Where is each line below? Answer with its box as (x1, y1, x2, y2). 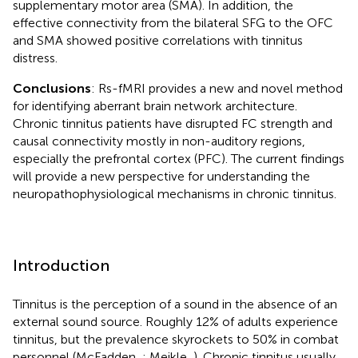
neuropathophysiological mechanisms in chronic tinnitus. (13, 185, 336, 201)
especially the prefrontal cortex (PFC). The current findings (13, 150, 344, 166)
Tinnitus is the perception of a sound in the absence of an (13, 296, 337, 312)
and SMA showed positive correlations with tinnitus (13, 32, 303, 48)
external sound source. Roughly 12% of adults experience (13, 313, 338, 329)
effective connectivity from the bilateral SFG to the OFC (13, 14, 333, 30)
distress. (13, 50, 58, 66)
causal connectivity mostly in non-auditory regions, (13, 133, 305, 149)
